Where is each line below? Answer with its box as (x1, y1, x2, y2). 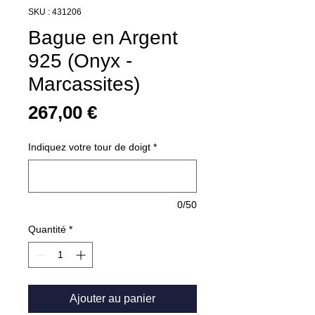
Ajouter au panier (70, 292, 155, 304)
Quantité (28, 223, 66, 235)
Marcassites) (28, 72, 140, 95)
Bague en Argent (28, 26, 178, 49)
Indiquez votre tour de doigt (28, 141, 150, 153)
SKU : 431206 (28, 6, 82, 17)
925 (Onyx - (28, 49, 132, 72)
